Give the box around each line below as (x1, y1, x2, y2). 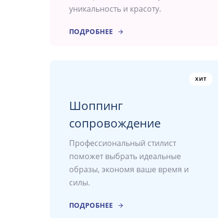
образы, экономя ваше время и (69, 164, 189, 175)
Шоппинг (69, 97, 123, 114)
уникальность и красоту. (69, 3, 161, 15)
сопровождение (69, 115, 161, 131)
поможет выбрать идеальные (69, 151, 181, 162)
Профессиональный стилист (69, 138, 176, 149)
